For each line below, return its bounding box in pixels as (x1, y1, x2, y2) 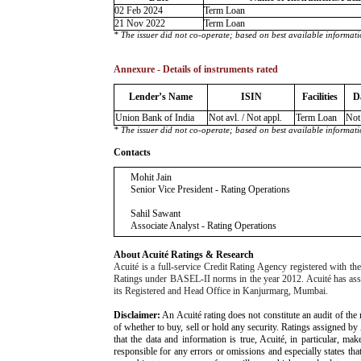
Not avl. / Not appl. (209, 112, 282, 123)
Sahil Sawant (131, 208, 180, 219)
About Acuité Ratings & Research (114, 249, 254, 260)
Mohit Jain (131, 172, 172, 183)
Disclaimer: (114, 309, 160, 321)
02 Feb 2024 (114, 5, 163, 16)
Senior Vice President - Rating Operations (131, 184, 290, 195)
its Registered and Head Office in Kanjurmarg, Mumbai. (114, 285, 328, 297)
